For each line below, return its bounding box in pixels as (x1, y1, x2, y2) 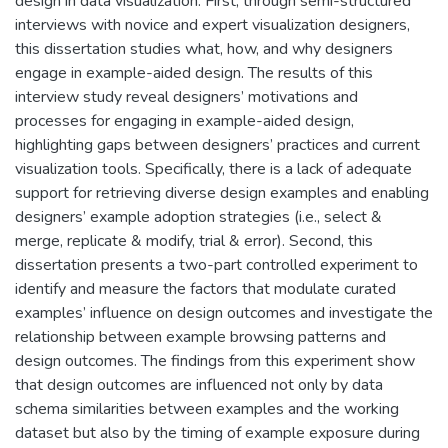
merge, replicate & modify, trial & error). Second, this (15, 229, 373, 252)
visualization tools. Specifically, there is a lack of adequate (15, 157, 412, 180)
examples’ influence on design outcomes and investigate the (15, 301, 433, 324)
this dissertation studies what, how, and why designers (15, 37, 393, 60)
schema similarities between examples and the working (15, 397, 399, 420)
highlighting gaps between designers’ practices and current (15, 133, 420, 156)
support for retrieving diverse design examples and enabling (15, 181, 429, 204)
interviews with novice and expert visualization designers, (15, 13, 410, 36)
